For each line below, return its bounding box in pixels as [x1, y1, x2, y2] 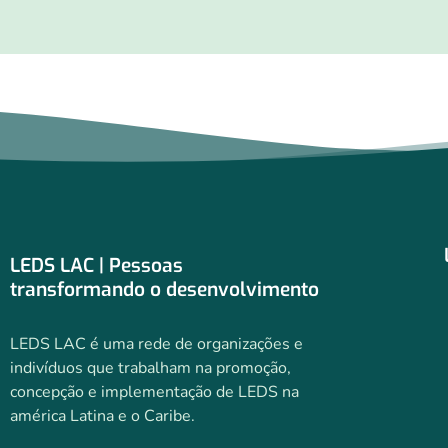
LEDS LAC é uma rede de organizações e [10, 333, 303, 356]
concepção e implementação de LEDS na [10, 381, 299, 404]
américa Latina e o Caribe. [10, 405, 195, 428]
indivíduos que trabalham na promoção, [10, 357, 291, 380]
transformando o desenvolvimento [10, 277, 319, 303]
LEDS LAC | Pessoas [10, 253, 183, 279]
